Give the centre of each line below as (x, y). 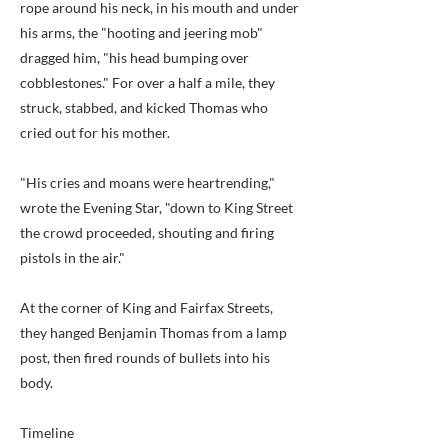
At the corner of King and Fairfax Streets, (146, 307)
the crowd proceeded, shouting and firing (147, 232)
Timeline (47, 432)
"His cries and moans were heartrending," (147, 182)
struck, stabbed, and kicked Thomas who (144, 107)
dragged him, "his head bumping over (134, 57)
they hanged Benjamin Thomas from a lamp (153, 332)
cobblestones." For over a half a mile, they (147, 82)
